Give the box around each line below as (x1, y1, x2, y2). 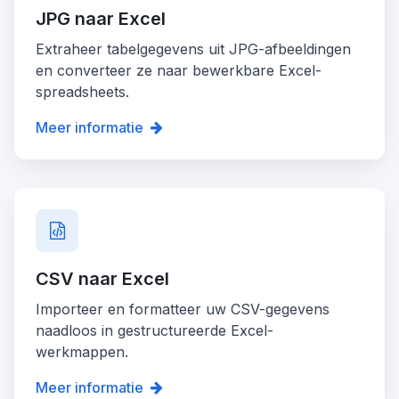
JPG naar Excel (36, 8, 166, 30)
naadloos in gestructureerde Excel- (36, 322, 273, 340)
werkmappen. (36, 343, 128, 362)
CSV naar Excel (36, 268, 169, 290)
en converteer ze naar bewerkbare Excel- (36, 61, 322, 80)
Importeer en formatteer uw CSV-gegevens (36, 300, 330, 319)
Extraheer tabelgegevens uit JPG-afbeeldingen (36, 40, 351, 59)
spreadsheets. (36, 83, 129, 102)
